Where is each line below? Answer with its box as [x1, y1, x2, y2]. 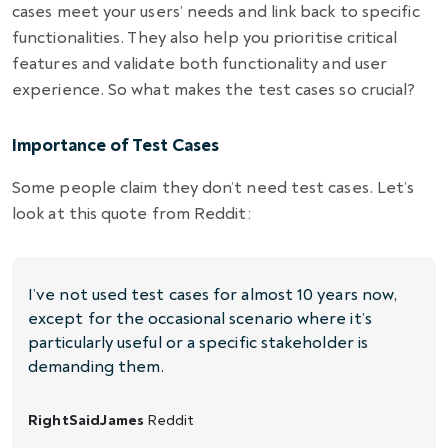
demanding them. [28, 356, 165, 377]
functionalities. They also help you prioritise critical [12, 27, 397, 48]
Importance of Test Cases [12, 134, 219, 157]
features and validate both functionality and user [12, 53, 388, 74]
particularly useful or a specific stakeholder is [28, 332, 369, 353]
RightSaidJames [28, 411, 145, 430]
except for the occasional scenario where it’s [28, 308, 372, 329]
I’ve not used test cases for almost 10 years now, [28, 284, 398, 305]
